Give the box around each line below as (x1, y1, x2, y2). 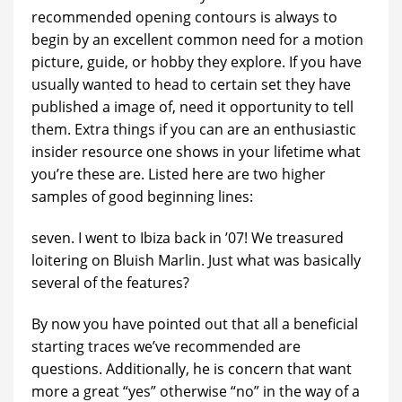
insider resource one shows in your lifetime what (31, 142, 361, 162)
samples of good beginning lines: (31, 187, 253, 207)
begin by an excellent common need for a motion (31, 30, 363, 50)
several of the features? (31, 273, 189, 293)
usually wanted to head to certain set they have (31, 74, 351, 95)
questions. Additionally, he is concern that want (31, 358, 352, 379)
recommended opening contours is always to (31, 7, 337, 28)
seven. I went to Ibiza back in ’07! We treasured (31, 228, 344, 249)
